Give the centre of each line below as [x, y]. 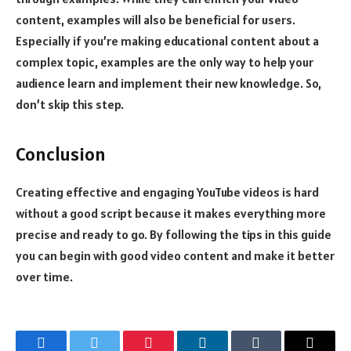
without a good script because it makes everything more [171, 213]
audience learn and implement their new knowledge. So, [168, 83]
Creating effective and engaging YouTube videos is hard [167, 192]
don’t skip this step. [71, 104]
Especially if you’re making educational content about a [167, 40]
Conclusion [61, 154]
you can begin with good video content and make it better [175, 255]
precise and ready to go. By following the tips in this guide [174, 234]
